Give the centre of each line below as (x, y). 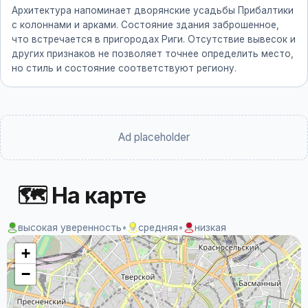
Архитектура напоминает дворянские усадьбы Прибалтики (153, 10)
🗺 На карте (82, 196)
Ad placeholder (154, 137)
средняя (158, 228)
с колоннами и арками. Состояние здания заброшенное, (145, 25)
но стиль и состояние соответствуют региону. (124, 68)
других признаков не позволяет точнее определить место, (153, 54)
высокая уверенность (70, 228)
